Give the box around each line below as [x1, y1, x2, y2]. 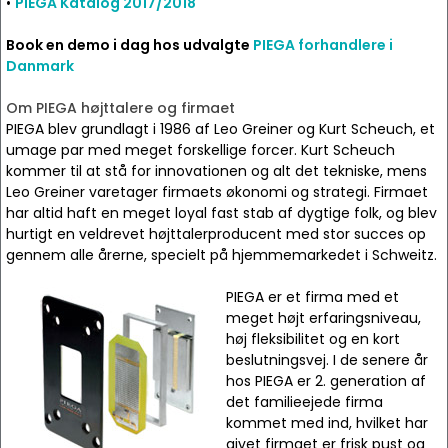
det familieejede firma [226, 392, 383, 412]
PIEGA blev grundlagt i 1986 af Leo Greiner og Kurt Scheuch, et [6, 119, 435, 139]
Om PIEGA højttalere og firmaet [6, 98, 235, 118]
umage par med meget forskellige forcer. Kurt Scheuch [6, 140, 395, 160]
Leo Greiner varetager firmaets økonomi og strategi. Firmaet [6, 182, 428, 202]
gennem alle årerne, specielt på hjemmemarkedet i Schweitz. [6, 245, 437, 265]
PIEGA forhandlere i [253, 35, 393, 55]
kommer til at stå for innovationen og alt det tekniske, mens [6, 161, 427, 181]
